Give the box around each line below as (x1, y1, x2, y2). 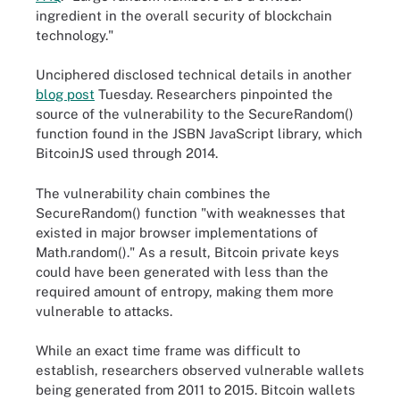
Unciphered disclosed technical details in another (36, 67, 352, 82)
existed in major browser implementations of (36, 224, 318, 240)
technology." (36, 27, 113, 43)
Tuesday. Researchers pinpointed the (95, 87, 333, 102)
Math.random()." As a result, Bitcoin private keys (36, 244, 339, 260)
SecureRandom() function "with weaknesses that (36, 204, 346, 221)
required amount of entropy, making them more (36, 283, 334, 299)
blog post (36, 87, 95, 102)
